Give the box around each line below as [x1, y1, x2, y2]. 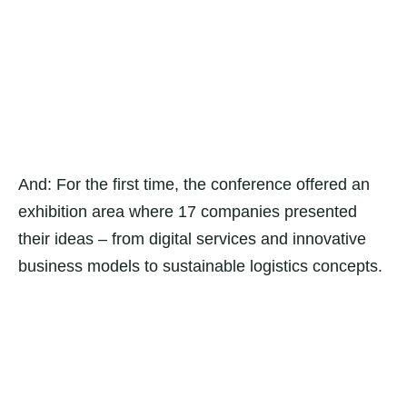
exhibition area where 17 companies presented [18, 203, 357, 221]
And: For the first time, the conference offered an [18, 175, 370, 194]
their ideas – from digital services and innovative [18, 230, 366, 248]
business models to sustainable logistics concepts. [18, 257, 382, 275]
